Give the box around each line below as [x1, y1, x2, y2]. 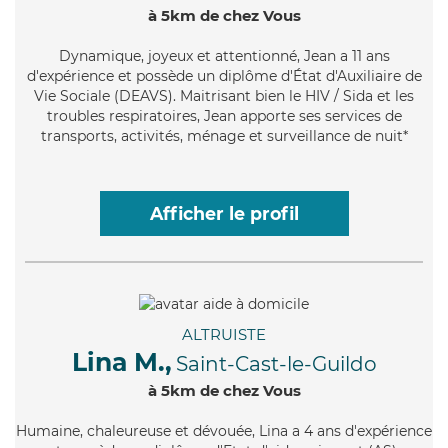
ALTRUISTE [182, 324, 266, 344]
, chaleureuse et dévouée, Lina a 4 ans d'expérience [80, 421, 432, 440]
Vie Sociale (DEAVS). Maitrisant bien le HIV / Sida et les [34, 86, 414, 105]
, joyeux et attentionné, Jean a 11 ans [140, 46, 390, 65]
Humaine [16, 421, 80, 440]
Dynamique [58, 46, 141, 65]
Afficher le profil [149, 202, 299, 224]
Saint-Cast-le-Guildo [175, 351, 377, 376]
